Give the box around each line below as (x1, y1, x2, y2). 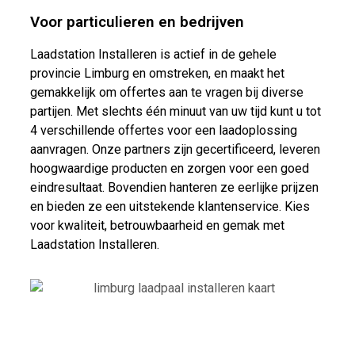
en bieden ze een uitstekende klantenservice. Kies (29, 199, 310, 214)
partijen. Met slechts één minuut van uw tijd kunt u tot (29, 104, 321, 119)
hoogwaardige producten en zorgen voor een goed (29, 161, 309, 176)
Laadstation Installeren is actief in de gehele (29, 47, 277, 62)
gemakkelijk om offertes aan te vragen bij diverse (29, 85, 303, 100)
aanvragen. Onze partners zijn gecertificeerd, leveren (29, 142, 320, 157)
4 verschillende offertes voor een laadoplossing (29, 123, 297, 138)
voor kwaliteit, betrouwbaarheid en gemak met (29, 218, 284, 233)
